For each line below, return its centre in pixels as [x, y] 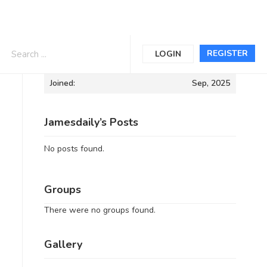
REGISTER [227, 53]
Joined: [62, 83]
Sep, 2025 [211, 83]
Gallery [63, 244]
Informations [76, 52]
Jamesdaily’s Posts [91, 122]
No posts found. [74, 149]
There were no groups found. [100, 210]
